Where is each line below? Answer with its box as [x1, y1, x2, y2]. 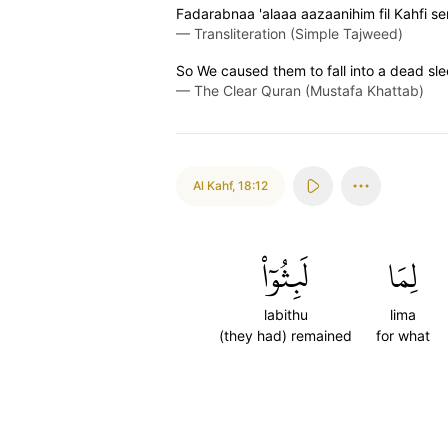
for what [376, 327, 430, 344]
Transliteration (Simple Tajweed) [194, 25, 403, 42]
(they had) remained [219, 327, 352, 344]
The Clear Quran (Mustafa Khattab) [194, 82, 424, 99]
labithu [263, 306, 308, 323]
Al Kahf [193, 178, 232, 193]
